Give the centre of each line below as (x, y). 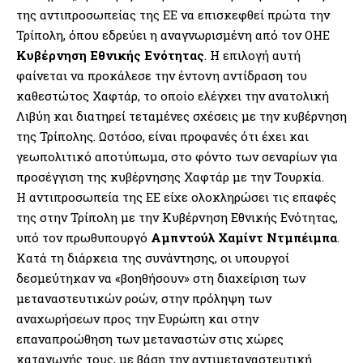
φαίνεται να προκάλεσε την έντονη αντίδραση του (162, 76)
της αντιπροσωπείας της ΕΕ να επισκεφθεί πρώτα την (173, 15)
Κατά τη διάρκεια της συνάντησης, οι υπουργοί (153, 258)
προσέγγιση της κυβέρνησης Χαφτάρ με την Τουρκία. (170, 177)
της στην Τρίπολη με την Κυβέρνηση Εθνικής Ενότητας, (177, 218)
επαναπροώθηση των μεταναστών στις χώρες (150, 339)
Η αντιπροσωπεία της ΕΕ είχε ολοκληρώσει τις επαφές (176, 197)
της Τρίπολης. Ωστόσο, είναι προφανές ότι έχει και (162, 137)
